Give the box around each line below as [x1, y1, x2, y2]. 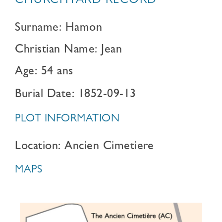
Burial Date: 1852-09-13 [15, 89, 136, 101]
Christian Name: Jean [15, 45, 122, 56]
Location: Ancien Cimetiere [15, 141, 154, 153]
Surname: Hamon [15, 23, 102, 35]
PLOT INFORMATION [15, 114, 119, 125]
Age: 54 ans [15, 66, 73, 78]
